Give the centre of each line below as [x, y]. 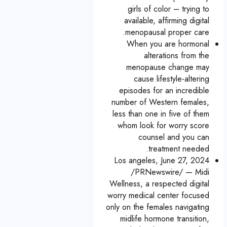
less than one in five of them [161, 114]
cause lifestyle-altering [172, 79]
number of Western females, [160, 102]
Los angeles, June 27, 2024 [162, 160]
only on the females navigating [158, 207]
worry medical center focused [158, 195]
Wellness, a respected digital [159, 184]
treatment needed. [179, 149]
